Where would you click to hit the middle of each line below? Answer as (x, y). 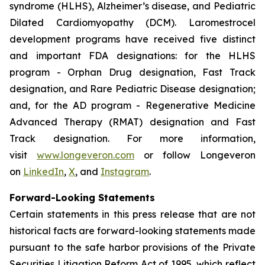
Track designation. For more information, (132, 139)
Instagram (125, 172)
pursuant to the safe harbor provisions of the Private (132, 248)
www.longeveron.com (85, 155)
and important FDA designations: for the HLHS (132, 56)
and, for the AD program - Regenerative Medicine (132, 106)
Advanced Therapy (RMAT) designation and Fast (132, 122)
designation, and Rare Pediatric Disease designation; (132, 89)
